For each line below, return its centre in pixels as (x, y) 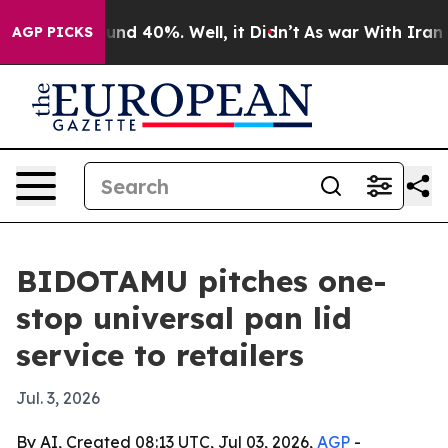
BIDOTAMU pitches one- (201, 281)
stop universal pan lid (184, 318)
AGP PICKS (52, 32)
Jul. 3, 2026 (58, 398)
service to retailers (160, 355)
